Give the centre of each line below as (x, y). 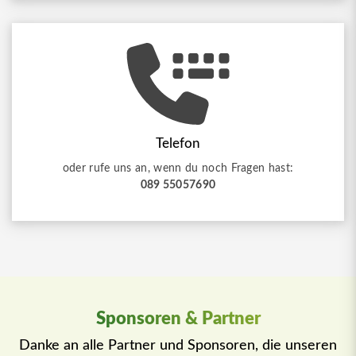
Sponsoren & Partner (178, 319)
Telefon (178, 144)
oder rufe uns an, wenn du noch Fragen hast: (178, 168)
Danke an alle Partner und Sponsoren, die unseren (178, 346)
